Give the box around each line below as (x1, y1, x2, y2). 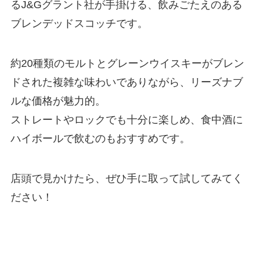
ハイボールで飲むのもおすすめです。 (10, 132, 190, 144)
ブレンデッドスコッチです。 (10, 18, 148, 30)
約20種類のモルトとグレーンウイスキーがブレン (10, 57, 244, 69)
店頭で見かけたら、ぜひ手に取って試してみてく (10, 172, 243, 184)
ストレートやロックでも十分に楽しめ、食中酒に (10, 113, 243, 126)
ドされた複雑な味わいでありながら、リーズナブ (10, 76, 243, 88)
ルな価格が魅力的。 (10, 95, 106, 107)
